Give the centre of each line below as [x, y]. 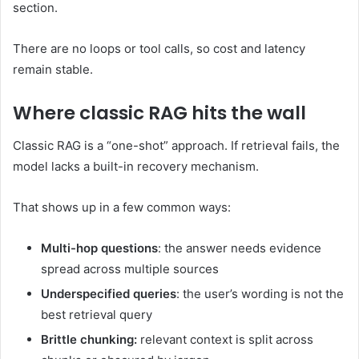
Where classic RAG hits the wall [159, 113]
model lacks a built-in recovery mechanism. [136, 166]
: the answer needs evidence [240, 248]
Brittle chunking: [89, 339]
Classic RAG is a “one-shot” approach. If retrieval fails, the [176, 145]
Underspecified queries [109, 293]
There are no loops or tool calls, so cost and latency [159, 49]
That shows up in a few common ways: [122, 207]
